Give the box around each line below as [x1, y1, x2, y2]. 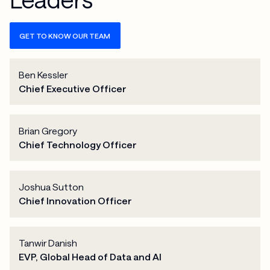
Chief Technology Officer [19, 139, 137, 150]
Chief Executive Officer [19, 83, 127, 94]
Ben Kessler [19, 69, 68, 80]
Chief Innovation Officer [19, 195, 133, 206]
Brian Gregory [19, 125, 78, 136]
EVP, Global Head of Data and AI [19, 251, 162, 263]
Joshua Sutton [19, 181, 84, 192]
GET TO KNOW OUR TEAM [19, 31, 111, 40]
